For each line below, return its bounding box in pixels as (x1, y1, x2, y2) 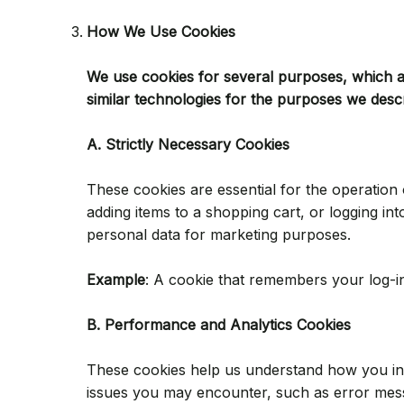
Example (87, 271, 145, 289)
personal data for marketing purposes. (87, 225, 351, 243)
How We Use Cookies (87, 23, 235, 41)
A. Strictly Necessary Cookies (87, 135, 289, 153)
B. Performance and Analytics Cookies (87, 316, 351, 334)
